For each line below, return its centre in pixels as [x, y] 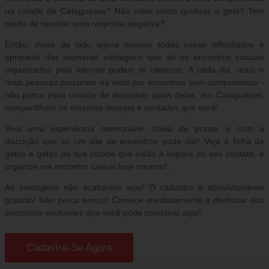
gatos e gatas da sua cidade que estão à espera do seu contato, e [134, 154]
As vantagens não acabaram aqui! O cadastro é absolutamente [134, 188]
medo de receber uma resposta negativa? [85, 24]
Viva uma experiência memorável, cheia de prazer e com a [134, 129]
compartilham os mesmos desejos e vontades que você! [112, 108]
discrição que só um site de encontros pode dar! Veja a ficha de [134, 141]
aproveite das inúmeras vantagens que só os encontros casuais [134, 57]
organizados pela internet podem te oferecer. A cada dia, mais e [134, 70]
